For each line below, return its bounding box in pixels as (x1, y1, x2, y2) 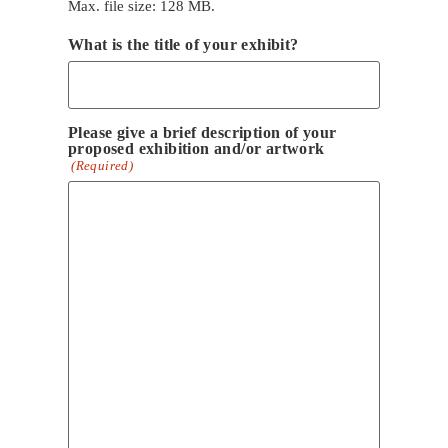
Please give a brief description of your (68, 124, 337, 142)
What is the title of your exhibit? (68, 35, 299, 53)
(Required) (71, 158, 134, 174)
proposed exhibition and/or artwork (68, 140, 325, 158)
